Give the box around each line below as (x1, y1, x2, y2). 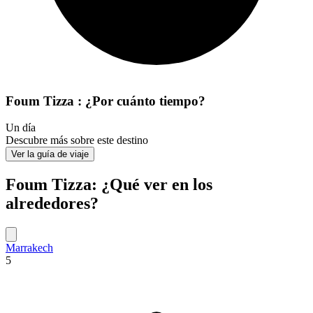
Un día (6, 122, 36, 134)
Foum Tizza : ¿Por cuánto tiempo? (6, 93, 205, 108)
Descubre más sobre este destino (6, 134, 148, 147)
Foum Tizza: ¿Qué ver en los (6, 175, 212, 194)
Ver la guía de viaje (11, 149, 89, 160)
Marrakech (6, 242, 53, 254)
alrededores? (6, 194, 99, 213)
